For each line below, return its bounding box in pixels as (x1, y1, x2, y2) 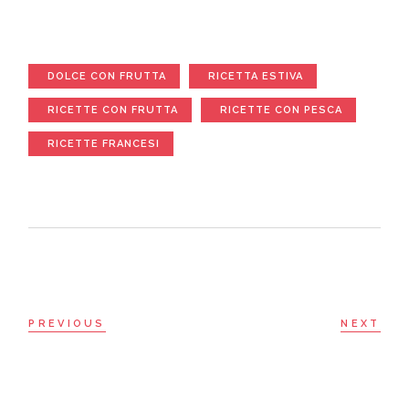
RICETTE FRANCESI (47, 137, 161, 150)
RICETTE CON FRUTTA (47, 103, 179, 116)
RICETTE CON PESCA (220, 103, 343, 116)
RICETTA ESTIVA (208, 69, 304, 82)
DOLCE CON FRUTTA (47, 69, 167, 82)
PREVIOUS (28, 317, 106, 330)
